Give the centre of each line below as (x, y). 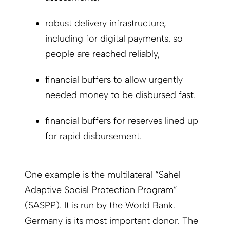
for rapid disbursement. (93, 136)
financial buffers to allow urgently (114, 80)
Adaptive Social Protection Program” (101, 190)
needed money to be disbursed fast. (120, 95)
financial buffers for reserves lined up (122, 121)
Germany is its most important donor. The (111, 221)
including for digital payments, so (114, 39)
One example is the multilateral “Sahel (103, 175)
